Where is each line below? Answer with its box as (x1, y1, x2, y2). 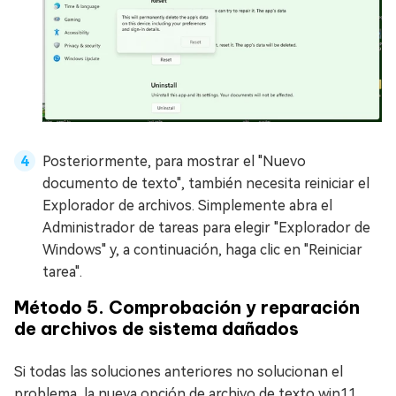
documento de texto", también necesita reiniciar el (42, 174, 369, 192)
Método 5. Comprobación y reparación (14, 295, 360, 318)
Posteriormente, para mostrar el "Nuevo (42, 152, 306, 170)
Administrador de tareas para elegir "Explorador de (42, 218, 370, 236)
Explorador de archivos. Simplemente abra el (42, 196, 332, 214)
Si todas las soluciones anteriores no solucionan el (14, 362, 343, 380)
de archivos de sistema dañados (14, 316, 299, 339)
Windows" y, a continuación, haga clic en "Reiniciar (42, 240, 362, 258)
